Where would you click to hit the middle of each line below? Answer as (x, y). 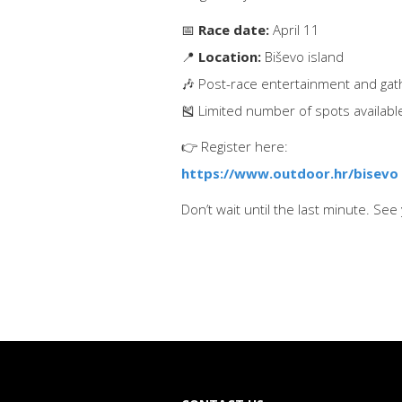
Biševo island (302, 56)
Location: (230, 56)
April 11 (294, 29)
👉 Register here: (235, 146)
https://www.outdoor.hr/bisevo (290, 173)
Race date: (234, 29)
